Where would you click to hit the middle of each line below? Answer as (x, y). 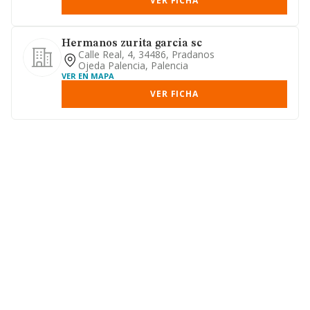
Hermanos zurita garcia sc (132, 44)
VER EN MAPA (88, 76)
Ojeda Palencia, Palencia (133, 65)
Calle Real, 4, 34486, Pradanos (146, 54)
